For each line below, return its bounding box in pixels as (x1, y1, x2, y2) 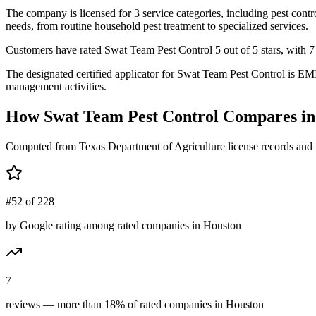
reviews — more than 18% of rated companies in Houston (6, 298, 264, 310)
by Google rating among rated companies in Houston (6, 219, 241, 231)
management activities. (6, 80, 107, 92)
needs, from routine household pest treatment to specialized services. (6, 19, 308, 32)
